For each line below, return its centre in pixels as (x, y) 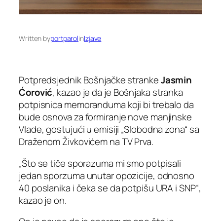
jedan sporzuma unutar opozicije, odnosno (107, 175)
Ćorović (36, 92)
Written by (35, 38)
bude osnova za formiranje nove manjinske (105, 117)
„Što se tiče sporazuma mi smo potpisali (100, 163)
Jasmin (176, 80)
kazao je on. (43, 200)
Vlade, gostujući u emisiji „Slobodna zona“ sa (109, 129)
